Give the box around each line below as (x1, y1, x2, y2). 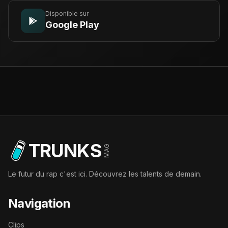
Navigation (8, 196, 70, 211)
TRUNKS (28, 139, 102, 162)
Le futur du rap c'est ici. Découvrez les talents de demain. (8, 169, 202, 178)
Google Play (45, 19, 99, 30)
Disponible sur (45, 10, 89, 17)
